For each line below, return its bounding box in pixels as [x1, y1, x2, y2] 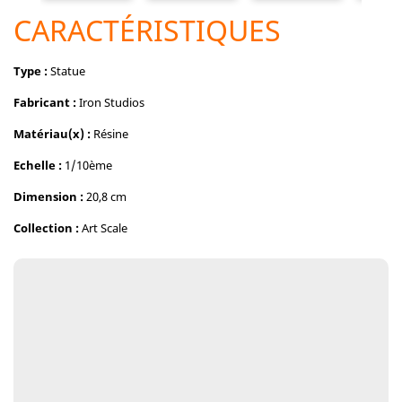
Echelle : [13, 157, 62, 173]
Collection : [13, 220, 79, 236]
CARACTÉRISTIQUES [13, 11, 281, 49]
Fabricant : [13, 94, 76, 110]
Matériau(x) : [13, 126, 91, 142]
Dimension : [13, 188, 83, 205]
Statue [48, 63, 85, 79]
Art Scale [79, 220, 127, 236]
